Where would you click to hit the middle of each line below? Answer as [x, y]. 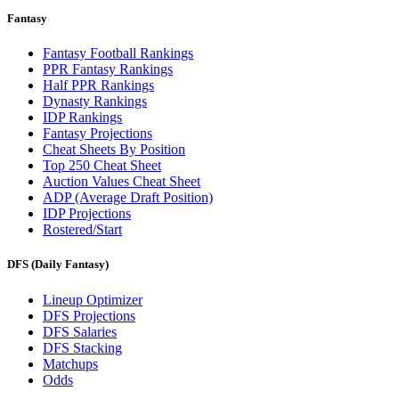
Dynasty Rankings [95, 102]
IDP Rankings [82, 118]
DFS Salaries [80, 331]
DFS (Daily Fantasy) [58, 265]
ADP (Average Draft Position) [128, 198]
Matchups [70, 363]
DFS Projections [89, 315]
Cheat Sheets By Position [114, 150]
